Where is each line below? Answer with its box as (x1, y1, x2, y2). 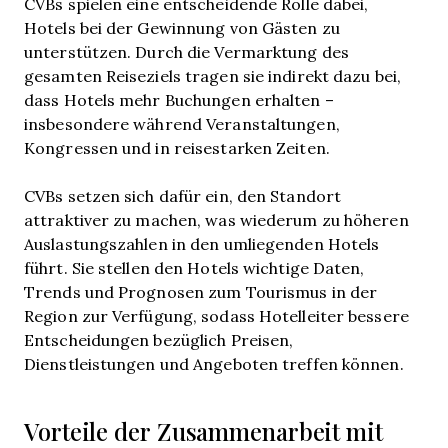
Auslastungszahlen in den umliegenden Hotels (24, 233, 380, 254)
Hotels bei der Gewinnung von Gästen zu (24, 17, 340, 38)
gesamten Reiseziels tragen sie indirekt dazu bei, (24, 65, 401, 86)
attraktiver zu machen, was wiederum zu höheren (24, 209, 409, 230)
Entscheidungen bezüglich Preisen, (24, 329, 294, 350)
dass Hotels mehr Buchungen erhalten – (24, 89, 334, 110)
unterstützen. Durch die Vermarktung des (24, 41, 349, 62)
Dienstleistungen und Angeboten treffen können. (24, 353, 404, 374)
